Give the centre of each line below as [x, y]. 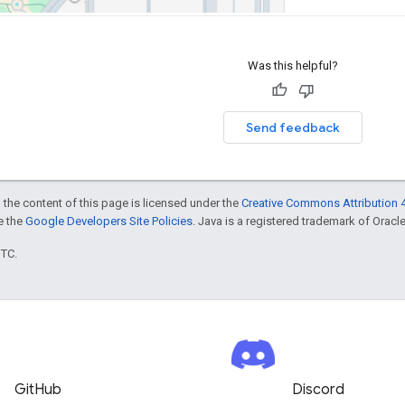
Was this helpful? [292, 66]
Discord [319, 390]
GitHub [38, 390]
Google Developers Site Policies [109, 221]
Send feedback [292, 128]
